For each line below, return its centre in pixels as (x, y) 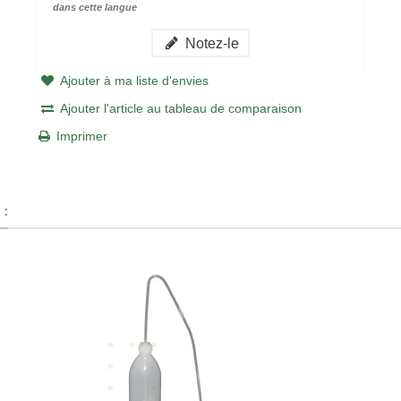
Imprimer (81, 136)
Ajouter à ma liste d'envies (134, 80)
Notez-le (211, 43)
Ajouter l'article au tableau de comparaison (180, 108)
